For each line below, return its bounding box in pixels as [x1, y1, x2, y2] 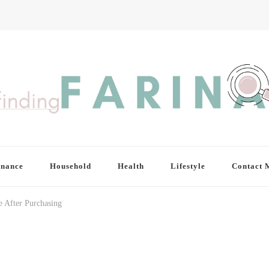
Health [117, 162, 144, 171]
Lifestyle [170, 162, 205, 171]
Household [49, 162, 91, 171]
